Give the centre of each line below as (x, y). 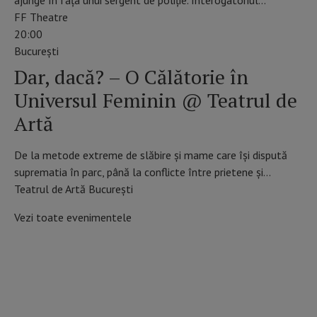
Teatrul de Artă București (74, 189)
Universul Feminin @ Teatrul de (156, 100)
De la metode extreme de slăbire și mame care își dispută (151, 155)
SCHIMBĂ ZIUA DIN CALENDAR (158, 273)
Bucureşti (36, 51)
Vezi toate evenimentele (73, 217)
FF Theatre (41, 17)
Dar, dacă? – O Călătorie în (131, 76)
